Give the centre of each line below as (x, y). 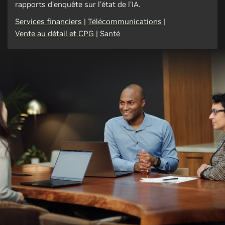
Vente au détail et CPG (54, 33)
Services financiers (48, 21)
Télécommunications (125, 21)
